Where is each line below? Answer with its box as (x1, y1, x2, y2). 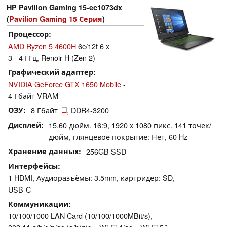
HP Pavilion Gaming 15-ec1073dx (7, 2, 122, 13)
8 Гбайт (31, 105, 62, 116)
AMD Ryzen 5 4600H (8, 41, 76, 52)
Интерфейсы (8, 161, 58, 171)
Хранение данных (8, 146, 79, 157)
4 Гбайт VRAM (8, 90, 58, 101)
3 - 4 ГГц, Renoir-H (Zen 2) (8, 52, 95, 63)
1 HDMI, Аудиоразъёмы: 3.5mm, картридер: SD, (8, 172, 175, 183)
